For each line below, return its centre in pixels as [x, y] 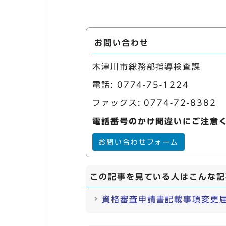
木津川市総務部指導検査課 [147, 67]
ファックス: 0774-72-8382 [154, 103]
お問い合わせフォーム [139, 142]
